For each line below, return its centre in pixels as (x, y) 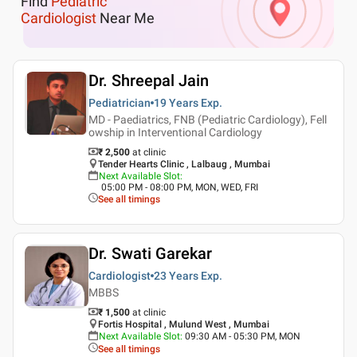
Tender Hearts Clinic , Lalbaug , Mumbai (184, 164)
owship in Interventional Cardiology (175, 132)
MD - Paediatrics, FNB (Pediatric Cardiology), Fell (208, 119)
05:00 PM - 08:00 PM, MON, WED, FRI (180, 187)
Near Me (126, 18)
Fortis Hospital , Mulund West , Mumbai (184, 324)
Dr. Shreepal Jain (149, 80)
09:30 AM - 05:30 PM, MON (243, 336)
